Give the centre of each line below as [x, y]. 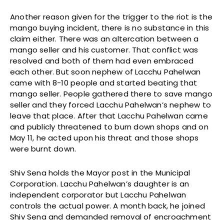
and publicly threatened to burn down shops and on [109, 126]
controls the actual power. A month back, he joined [108, 205]
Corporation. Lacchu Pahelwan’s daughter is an [100, 183]
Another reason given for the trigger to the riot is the [111, 16]
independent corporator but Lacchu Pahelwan [98, 194]
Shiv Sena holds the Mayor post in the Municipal [100, 172]
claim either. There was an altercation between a [104, 38]
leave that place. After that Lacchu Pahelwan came [109, 115]
